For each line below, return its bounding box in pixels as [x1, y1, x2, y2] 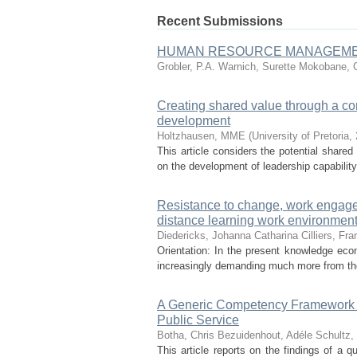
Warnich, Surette [218, 61, 296, 73]
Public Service [157, 313, 239, 327]
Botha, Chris [157, 329, 214, 341]
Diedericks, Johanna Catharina [157, 229, 298, 241]
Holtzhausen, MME [157, 130, 245, 142]
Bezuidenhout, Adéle [218, 329, 312, 341]
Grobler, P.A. [157, 61, 215, 73]
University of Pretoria [252, 130, 349, 142]
